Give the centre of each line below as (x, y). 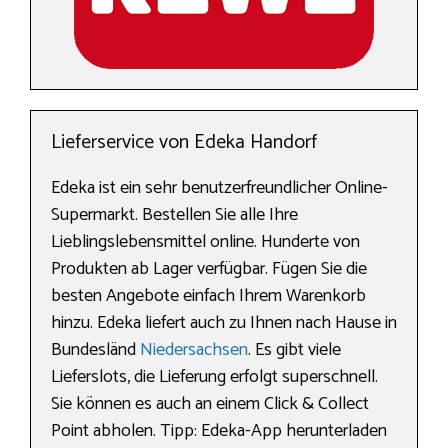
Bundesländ (95, 350)
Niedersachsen (194, 350)
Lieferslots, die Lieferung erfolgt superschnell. (214, 377)
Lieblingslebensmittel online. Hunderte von (205, 242)
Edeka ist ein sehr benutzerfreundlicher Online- (219, 188)
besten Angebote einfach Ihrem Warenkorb (208, 296)
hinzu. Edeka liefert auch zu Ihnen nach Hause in (224, 323)
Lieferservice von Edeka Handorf (184, 143)
